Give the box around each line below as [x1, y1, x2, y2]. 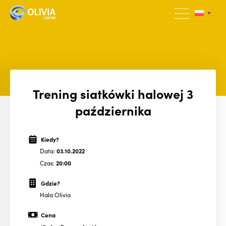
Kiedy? [40, 135, 59, 143]
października [75, 101, 151, 119]
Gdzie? [40, 179, 60, 187]
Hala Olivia [40, 190, 71, 199]
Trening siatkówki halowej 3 [33, 84, 193, 102]
